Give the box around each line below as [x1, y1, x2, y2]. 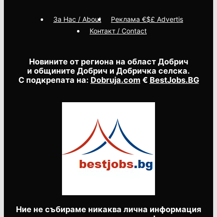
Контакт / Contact [90, 26, 147, 35]
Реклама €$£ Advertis [111, 15, 183, 23]
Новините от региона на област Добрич [29, 57, 188, 67]
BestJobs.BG [149, 75, 199, 85]
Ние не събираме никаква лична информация [16, 204, 201, 214]
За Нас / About [53, 15, 101, 23]
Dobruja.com [90, 75, 140, 85]
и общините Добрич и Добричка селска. [27, 66, 190, 76]
